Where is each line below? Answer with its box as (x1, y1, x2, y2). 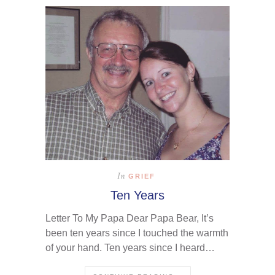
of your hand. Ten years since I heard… (45, 242, 215, 253)
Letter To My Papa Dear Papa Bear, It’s (45, 212, 214, 223)
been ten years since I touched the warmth (45, 227, 228, 238)
